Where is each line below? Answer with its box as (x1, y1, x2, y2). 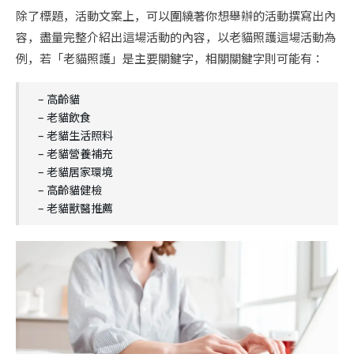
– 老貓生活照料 (38, 127, 113, 144)
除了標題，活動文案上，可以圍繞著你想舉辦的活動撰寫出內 (16, 7, 336, 24)
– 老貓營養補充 (38, 145, 113, 162)
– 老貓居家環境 (38, 164, 113, 180)
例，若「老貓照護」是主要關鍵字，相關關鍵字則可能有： (16, 50, 324, 67)
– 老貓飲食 (38, 109, 91, 126)
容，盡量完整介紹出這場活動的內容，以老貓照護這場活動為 (16, 28, 336, 46)
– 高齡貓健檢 (38, 182, 102, 198)
